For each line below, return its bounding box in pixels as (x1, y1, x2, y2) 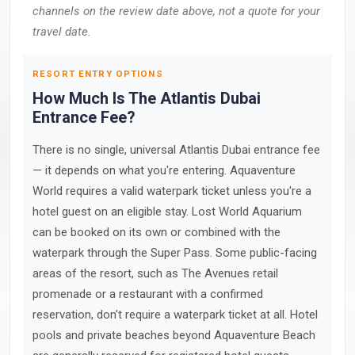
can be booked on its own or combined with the (32, 225, 281, 239)
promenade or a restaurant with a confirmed (32, 287, 263, 301)
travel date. (32, 25, 91, 39)
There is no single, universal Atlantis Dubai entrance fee (32, 143, 320, 157)
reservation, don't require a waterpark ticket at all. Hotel (32, 307, 318, 322)
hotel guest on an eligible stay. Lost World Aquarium (32, 204, 302, 219)
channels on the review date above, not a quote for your (32, 4, 320, 18)
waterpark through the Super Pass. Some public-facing (32, 246, 317, 260)
